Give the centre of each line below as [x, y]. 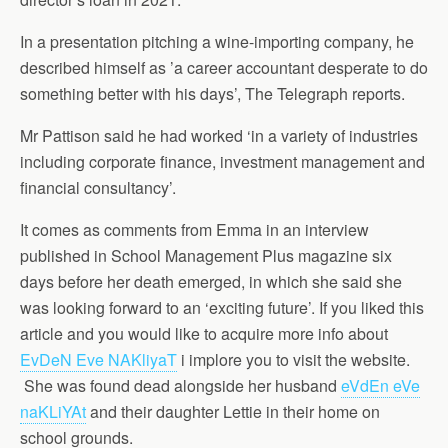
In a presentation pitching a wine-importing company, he [217, 41]
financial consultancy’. [100, 187]
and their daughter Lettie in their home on [233, 411]
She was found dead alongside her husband [180, 385]
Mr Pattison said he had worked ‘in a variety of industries [219, 135]
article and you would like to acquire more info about [204, 333]
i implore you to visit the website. [293, 359]
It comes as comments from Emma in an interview [194, 229]
